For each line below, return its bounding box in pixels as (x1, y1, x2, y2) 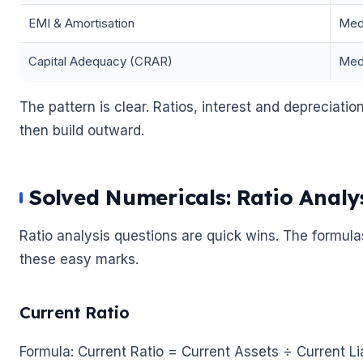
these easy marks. (19, 251, 139, 268)
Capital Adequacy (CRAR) (28, 53, 173, 70)
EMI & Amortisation (28, 15, 135, 32)
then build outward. (19, 122, 144, 139)
